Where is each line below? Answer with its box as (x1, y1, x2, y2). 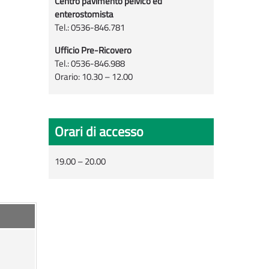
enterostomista (55, 7, 113, 22)
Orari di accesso (55, 121, 144, 142)
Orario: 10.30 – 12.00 (55, 70, 133, 84)
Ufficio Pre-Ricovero (55, 43, 131, 58)
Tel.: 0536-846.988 (55, 56, 125, 71)
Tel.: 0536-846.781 (55, 20, 125, 35)
